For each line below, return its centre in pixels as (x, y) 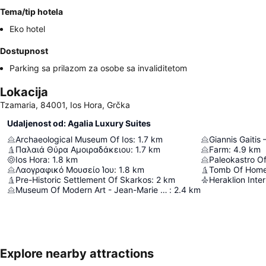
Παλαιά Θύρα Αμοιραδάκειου (73, 149)
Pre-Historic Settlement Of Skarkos (83, 180)
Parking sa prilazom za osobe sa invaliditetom (98, 68)
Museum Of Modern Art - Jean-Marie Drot (164, 190)
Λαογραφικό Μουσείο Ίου (65, 170)
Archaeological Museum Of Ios (74, 139)
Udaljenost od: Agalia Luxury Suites (79, 123)
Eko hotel (27, 29)
